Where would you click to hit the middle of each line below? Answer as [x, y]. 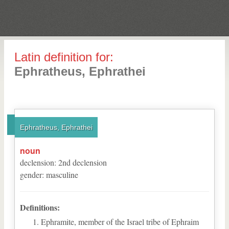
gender [31, 175]
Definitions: [40, 207]
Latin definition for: [64, 57]
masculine [62, 175]
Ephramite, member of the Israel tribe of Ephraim [120, 222]
